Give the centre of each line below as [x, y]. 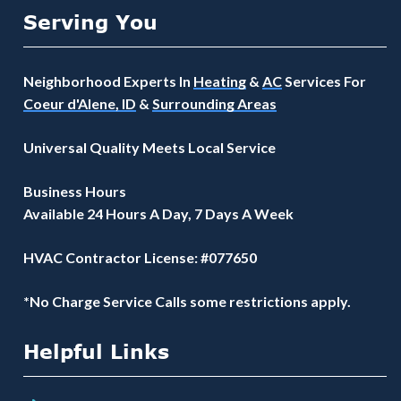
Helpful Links [96, 351]
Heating [220, 81]
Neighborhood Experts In [108, 81]
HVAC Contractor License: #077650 [140, 257]
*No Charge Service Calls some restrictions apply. [187, 301]
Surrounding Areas [214, 103]
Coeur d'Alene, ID [80, 103]
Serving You [90, 21]
